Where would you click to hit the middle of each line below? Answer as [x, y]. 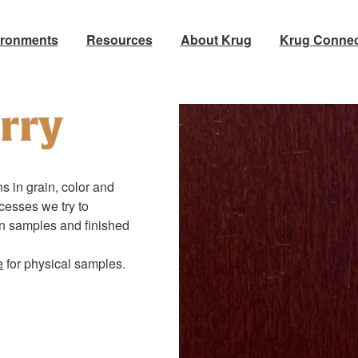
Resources [119, 40]
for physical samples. [65, 264]
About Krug [216, 40]
